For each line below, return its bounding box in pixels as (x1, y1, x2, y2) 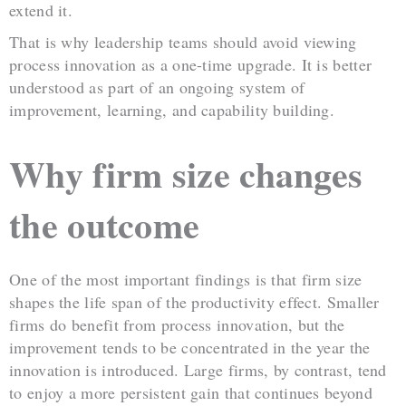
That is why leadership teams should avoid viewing (9, 30, 357, 53)
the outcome (9, 197, 200, 251)
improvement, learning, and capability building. (9, 98, 335, 121)
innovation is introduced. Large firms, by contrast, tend (9, 358, 387, 381)
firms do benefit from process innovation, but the (9, 313, 345, 335)
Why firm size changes (9, 146, 363, 200)
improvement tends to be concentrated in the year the (9, 335, 371, 358)
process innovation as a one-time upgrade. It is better (9, 53, 372, 75)
